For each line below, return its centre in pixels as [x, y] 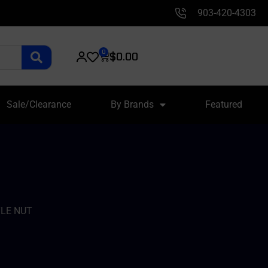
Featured [223, 104]
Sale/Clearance [39, 104]
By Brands [132, 104]
